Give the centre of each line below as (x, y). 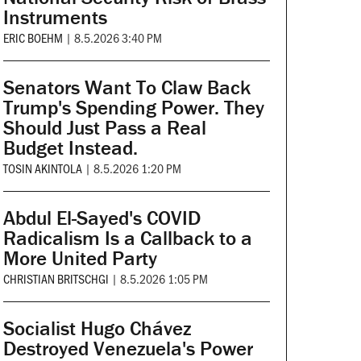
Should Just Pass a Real (104, 128)
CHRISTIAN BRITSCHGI (56, 279)
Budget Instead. (70, 148)
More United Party (80, 259)
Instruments (55, 18)
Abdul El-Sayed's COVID (102, 218)
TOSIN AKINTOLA (42, 168)
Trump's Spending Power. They (133, 108)
